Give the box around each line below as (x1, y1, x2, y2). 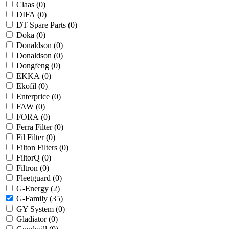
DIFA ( (16, 10, 40, 19)
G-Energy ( (16, 184, 53, 193)
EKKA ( (16, 72, 44, 81)
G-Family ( (16, 194, 52, 203)
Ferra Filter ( (16, 123, 57, 132)
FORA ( (16, 112, 43, 122)
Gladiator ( (16, 215, 51, 224)
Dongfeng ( (16, 61, 54, 71)
